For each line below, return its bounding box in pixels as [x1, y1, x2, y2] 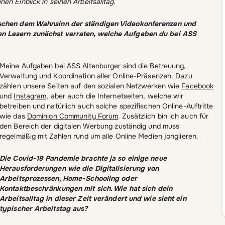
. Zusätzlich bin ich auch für [118, 111, 209, 121]
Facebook [181, 81, 214, 91]
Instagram [14, 91, 47, 101]
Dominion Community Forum [27, 111, 119, 121]
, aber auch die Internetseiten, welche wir [46, 91, 184, 101]
